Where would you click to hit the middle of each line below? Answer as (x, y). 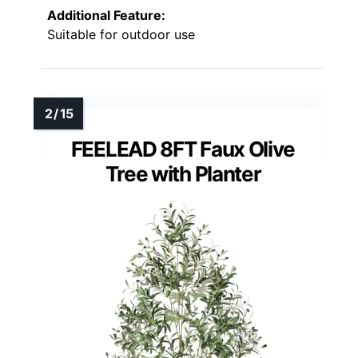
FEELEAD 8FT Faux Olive (183, 149)
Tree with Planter (183, 174)
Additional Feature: (106, 16)
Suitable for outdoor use (121, 35)
